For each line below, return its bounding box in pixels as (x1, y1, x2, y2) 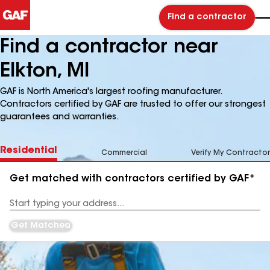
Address (10, 204, 40, 212)
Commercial (101, 149, 147, 157)
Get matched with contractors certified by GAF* (10, 174, 255, 184)
